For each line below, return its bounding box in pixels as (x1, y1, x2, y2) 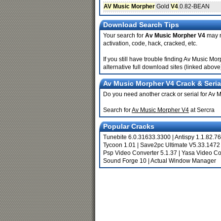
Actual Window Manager (150, 157, 216, 164)
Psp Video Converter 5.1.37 (103, 149, 177, 156)
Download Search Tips (103, 21, 179, 29)
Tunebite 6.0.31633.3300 (103, 134, 171, 141)
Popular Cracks (103, 122, 154, 130)
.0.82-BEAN (178, 3, 210, 10)
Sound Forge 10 (103, 157, 147, 164)
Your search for (103, 32, 145, 39)
